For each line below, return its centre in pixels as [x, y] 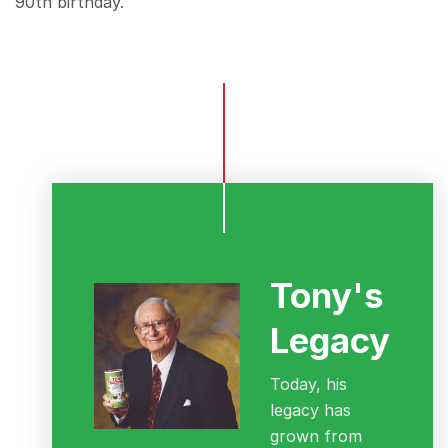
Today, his [309, 384]
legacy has [311, 410]
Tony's [327, 295]
